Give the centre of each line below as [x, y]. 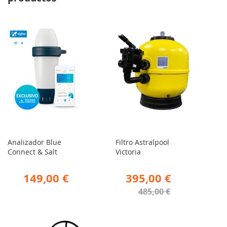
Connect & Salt [32, 152]
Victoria [128, 152]
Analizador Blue [34, 142]
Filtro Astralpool [143, 142]
